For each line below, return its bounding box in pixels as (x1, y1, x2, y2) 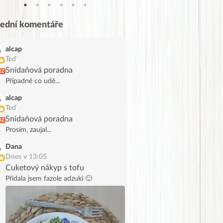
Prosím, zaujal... (5, 126, 51, 133)
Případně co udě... (5, 77, 60, 85)
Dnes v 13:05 (5, 153, 47, 160)
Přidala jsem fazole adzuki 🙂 (5, 175, 92, 182)
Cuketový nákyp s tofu (5, 163, 84, 172)
